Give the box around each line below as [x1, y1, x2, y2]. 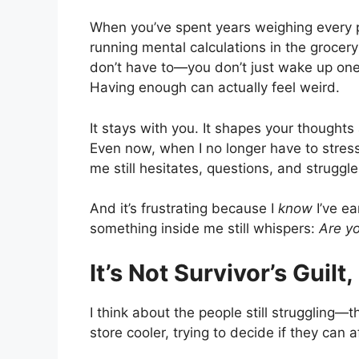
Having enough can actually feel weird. [90, 79, 340, 96]
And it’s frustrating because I [90, 200, 278, 217]
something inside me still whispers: [90, 220, 319, 237]
